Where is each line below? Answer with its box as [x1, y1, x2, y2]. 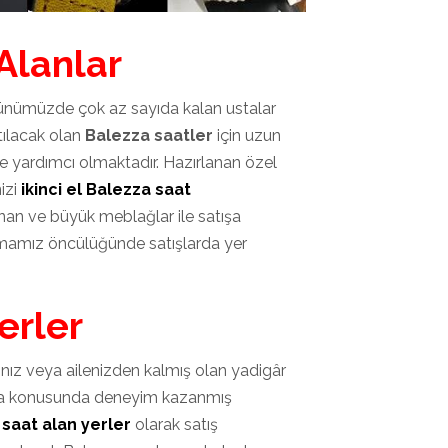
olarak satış [131, 415, 218, 435]
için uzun [217, 126, 281, 146]
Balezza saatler [85, 126, 217, 146]
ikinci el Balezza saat [21, 180, 191, 200]
